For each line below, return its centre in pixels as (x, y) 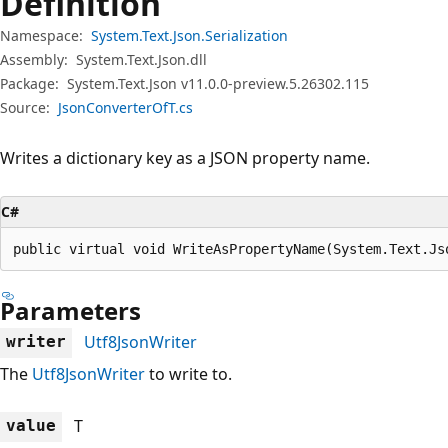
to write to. (188, 373)
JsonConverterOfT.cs (125, 107)
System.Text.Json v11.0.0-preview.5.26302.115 (218, 83)
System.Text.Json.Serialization (189, 35)
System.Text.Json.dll (141, 59)
